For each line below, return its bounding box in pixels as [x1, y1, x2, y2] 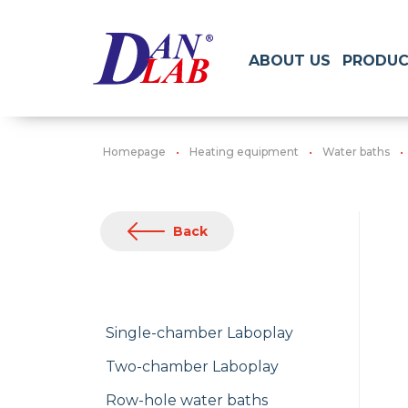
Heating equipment [189, 145, 299, 158]
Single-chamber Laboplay [106, 324, 293, 342]
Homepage [103, 145, 166, 158]
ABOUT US [249, 51, 331, 69]
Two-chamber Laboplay [106, 358, 279, 375]
